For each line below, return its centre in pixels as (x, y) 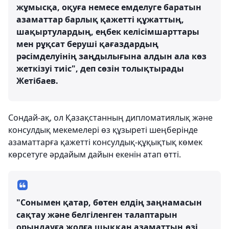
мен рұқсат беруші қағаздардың (87, 44)
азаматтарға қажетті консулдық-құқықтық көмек (105, 142)
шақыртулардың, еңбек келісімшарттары (108, 32)
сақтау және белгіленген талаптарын (97, 215)
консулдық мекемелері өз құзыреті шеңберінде (103, 130)
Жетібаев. (37, 81)
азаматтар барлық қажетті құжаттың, (100, 19)
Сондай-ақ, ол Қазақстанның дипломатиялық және (110, 118)
